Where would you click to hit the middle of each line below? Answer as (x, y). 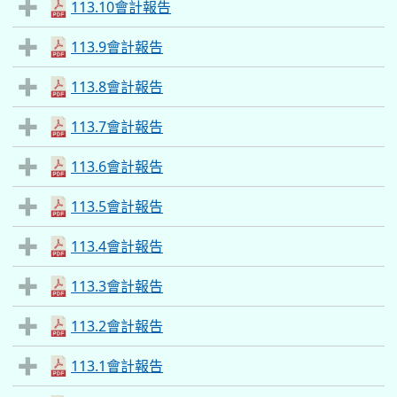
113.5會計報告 (117, 206)
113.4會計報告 (117, 246)
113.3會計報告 (117, 286)
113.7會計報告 (117, 127)
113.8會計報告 (117, 87)
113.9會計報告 (117, 47)
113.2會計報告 (117, 326)
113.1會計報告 (117, 366)
